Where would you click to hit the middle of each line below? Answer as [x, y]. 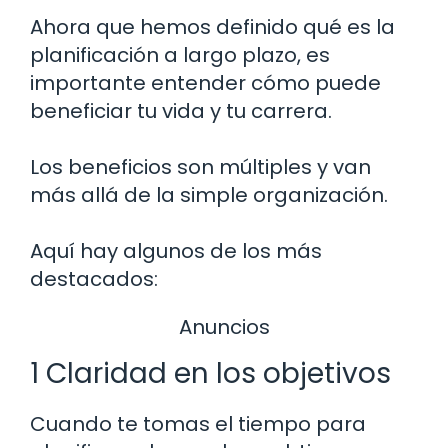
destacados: [94, 279]
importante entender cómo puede [205, 83]
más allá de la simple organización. [209, 195]
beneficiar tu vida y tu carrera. [181, 111]
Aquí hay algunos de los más [176, 251]
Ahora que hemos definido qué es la [212, 27]
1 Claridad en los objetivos [210, 373]
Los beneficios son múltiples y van [200, 167]
